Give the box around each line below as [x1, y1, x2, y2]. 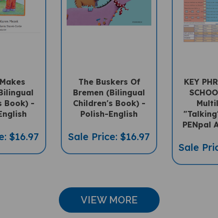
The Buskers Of [78, 77, 140, 87]
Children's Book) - [73, 98, 145, 108]
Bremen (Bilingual [73, 88, 145, 97]
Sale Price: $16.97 [68, 130, 150, 143]
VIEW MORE [80, 194, 138, 206]
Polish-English [80, 109, 138, 119]
